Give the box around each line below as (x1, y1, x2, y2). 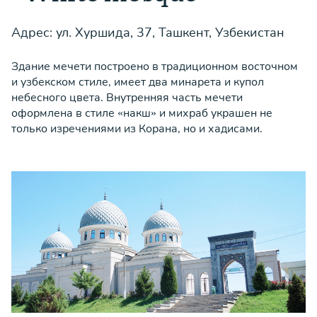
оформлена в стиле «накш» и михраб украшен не (11, 105, 272, 121)
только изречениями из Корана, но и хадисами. (11, 121, 263, 137)
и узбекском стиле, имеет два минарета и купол (11, 74, 264, 90)
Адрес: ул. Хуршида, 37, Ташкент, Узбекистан (11, 24, 284, 41)
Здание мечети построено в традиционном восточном (11, 59, 298, 74)
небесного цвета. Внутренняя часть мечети (11, 90, 243, 105)
